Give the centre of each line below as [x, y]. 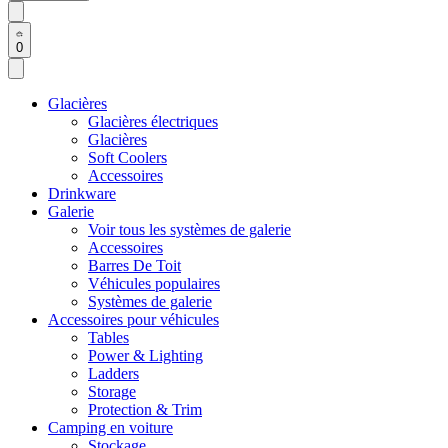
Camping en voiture [110, 428]
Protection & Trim [145, 410]
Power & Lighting [145, 356]
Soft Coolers [127, 158]
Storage [112, 392]
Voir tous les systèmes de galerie [189, 230]
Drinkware [82, 194]
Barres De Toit [134, 266]
